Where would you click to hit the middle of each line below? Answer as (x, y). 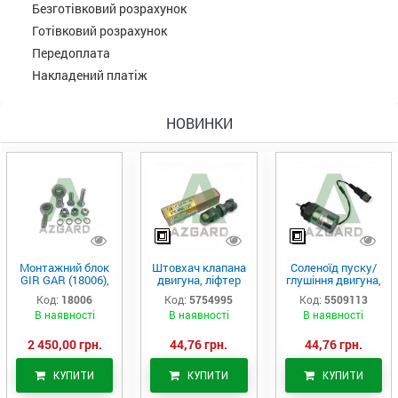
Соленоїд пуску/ (333, 267)
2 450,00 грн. (64, 344)
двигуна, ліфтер (199, 279)
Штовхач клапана (199, 267)
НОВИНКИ (199, 123)
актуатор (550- (334, 292)
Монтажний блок (65, 267)
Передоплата (71, 52)
